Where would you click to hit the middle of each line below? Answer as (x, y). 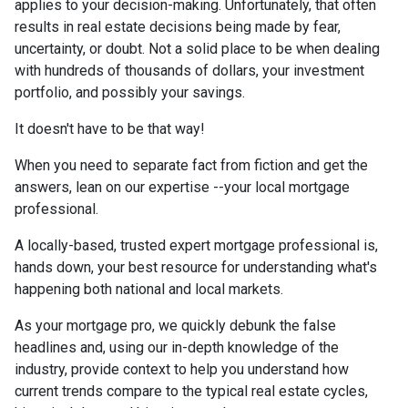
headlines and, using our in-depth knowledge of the (177, 347)
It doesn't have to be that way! (110, 129)
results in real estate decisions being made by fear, (178, 27)
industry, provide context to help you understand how (182, 369)
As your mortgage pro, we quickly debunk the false (175, 326)
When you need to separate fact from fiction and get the (191, 165)
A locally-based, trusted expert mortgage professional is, (196, 245)
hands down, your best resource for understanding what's (196, 267)
